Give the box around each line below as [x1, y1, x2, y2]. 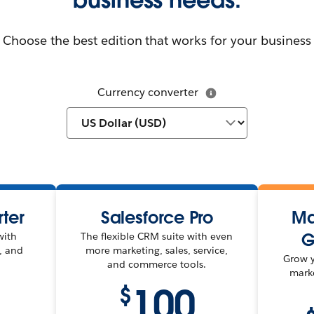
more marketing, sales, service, [86, 244, 228, 257]
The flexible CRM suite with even [81, 230, 233, 243]
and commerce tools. [107, 258, 207, 271]
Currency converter [97, 85, 198, 100]
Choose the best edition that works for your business [2, 32, 311, 48]
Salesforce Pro [100, 207, 214, 228]
